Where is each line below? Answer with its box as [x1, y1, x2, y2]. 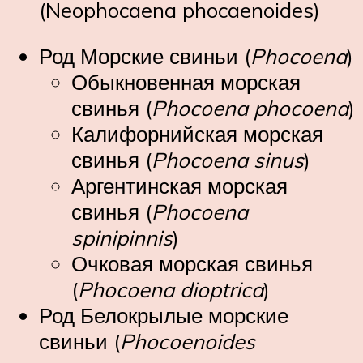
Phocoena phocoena [152, 95, 348, 122]
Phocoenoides [120, 328, 255, 355]
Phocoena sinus [152, 147, 304, 173]
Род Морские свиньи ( [39, 43, 250, 70]
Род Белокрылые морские [39, 302, 288, 329]
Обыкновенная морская [71, 69, 301, 96]
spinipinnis [71, 224, 173, 251]
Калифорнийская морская [71, 121, 323, 147]
